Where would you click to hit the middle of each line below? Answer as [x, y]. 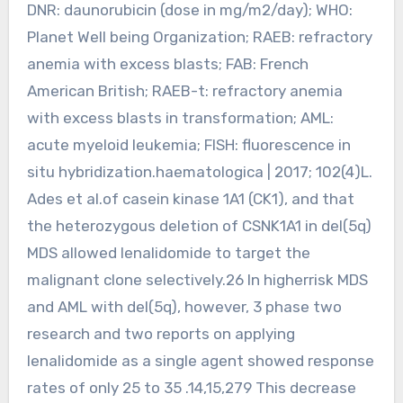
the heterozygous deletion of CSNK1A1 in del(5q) [199, 225]
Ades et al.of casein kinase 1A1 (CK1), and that [190, 198]
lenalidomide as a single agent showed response [200, 360]
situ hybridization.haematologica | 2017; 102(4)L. [199, 171]
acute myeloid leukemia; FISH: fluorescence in [188, 144]
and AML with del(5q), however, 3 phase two [184, 306]
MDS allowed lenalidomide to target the [168, 252]
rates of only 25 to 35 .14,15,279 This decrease [191, 387]
